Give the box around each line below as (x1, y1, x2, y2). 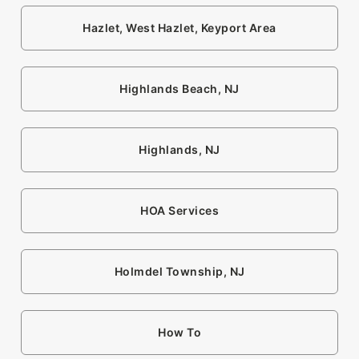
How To (158, 325, 201, 340)
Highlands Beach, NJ (119, 82, 240, 96)
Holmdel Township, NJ (114, 264, 245, 279)
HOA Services (140, 204, 219, 218)
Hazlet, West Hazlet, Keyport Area (83, 21, 276, 35)
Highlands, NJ (139, 143, 220, 157)
